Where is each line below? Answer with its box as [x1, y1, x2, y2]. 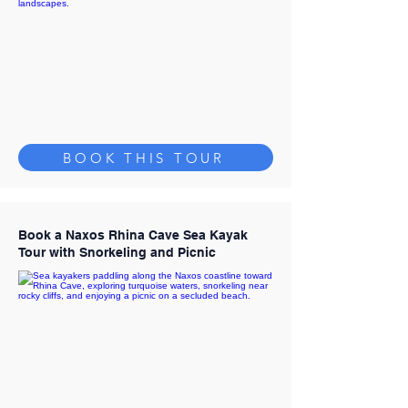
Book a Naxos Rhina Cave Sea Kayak [18, 228, 248, 242]
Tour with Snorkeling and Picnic [18, 245, 216, 260]
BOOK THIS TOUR [63, 148, 225, 167]
